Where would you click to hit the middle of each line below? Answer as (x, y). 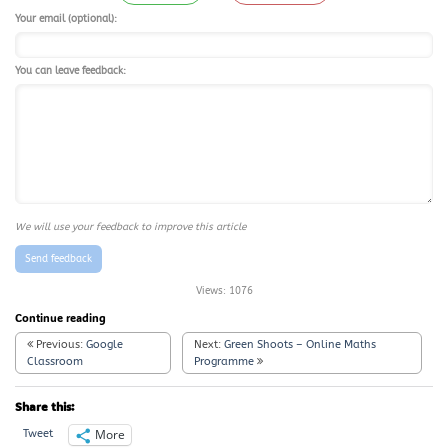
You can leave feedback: (70, 70)
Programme (224, 362)
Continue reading (60, 318)
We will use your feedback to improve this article (130, 226)
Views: (210, 291)
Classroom (55, 362)
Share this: (44, 405)
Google (105, 345)
